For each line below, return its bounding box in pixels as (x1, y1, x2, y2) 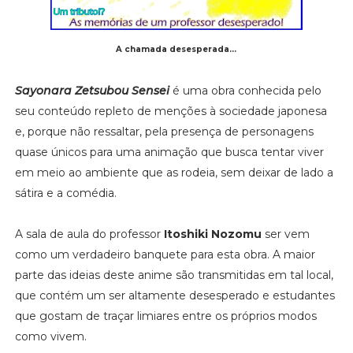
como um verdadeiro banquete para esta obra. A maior (14, 247, 315, 262)
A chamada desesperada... (116, 43, 237, 54)
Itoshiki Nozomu (163, 226, 262, 241)
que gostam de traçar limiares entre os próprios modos (14, 308, 317, 323)
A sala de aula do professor (14, 226, 164, 241)
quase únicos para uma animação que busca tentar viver (14, 144, 324, 159)
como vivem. (14, 329, 87, 344)
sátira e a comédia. (14, 185, 117, 200)
